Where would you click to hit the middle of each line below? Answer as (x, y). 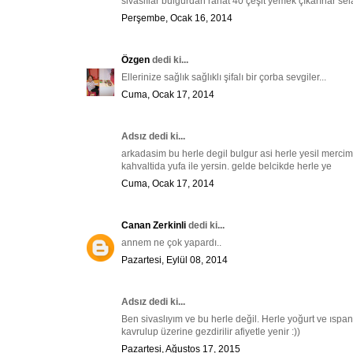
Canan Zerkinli (154, 226)
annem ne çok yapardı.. (171, 243)
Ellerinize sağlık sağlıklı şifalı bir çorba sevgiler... (224, 78)
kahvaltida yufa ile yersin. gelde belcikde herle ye (227, 167)
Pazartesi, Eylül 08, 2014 (175, 260)
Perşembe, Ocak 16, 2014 (177, 19)
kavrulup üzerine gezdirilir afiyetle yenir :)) (211, 332)
